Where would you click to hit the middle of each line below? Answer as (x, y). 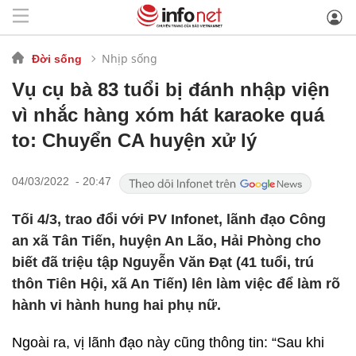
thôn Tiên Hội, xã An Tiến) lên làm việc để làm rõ (176, 284)
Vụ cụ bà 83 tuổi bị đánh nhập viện (171, 89)
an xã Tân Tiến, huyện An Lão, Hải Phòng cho (166, 241)
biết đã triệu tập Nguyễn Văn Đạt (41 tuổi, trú (163, 262)
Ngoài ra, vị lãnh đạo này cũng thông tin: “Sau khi (168, 342)
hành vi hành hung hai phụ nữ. (116, 305)
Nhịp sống (130, 58)
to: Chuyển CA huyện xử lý (134, 140)
